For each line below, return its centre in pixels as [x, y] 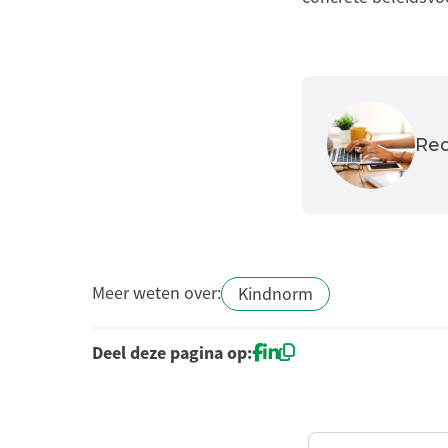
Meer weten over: [156, 293]
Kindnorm [275, 294]
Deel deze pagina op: [172, 353]
